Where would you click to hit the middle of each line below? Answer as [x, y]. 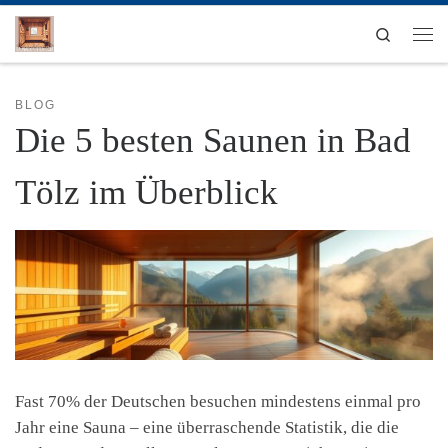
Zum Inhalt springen [90, 27]
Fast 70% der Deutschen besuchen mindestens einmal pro [218, 401]
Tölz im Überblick [146, 192]
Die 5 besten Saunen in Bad [213, 140]
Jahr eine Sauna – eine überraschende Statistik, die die [207, 427]
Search [411, 32]
